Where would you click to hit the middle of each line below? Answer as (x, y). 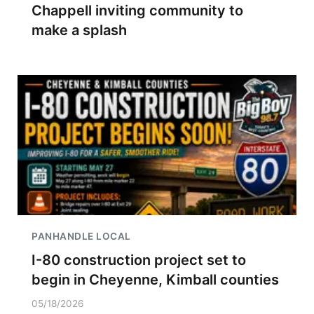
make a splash (81, 30)
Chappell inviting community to (137, 11)
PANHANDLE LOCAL (81, 236)
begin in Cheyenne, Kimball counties (155, 280)
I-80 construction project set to (139, 260)
